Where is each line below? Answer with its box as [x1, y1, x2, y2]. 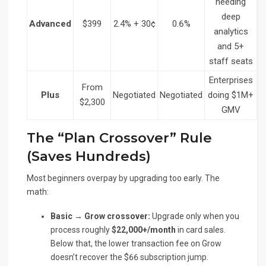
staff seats [208, 56, 253, 67]
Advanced [29, 18, 71, 30]
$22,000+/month [112, 225, 176, 235]
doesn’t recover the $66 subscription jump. [50, 252, 208, 262]
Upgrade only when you [150, 211, 239, 221]
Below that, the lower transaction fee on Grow [50, 239, 221, 249]
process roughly [50, 225, 112, 235]
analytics [213, 26, 248, 37]
